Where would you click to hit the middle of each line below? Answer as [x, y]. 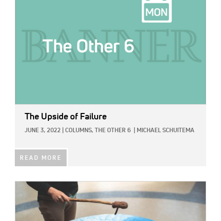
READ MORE [41, 158]
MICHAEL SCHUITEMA [166, 130]
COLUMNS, [79, 130]
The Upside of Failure [66, 117]
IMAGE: [26, 187]
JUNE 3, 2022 [43, 130]
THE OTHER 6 [113, 130]
